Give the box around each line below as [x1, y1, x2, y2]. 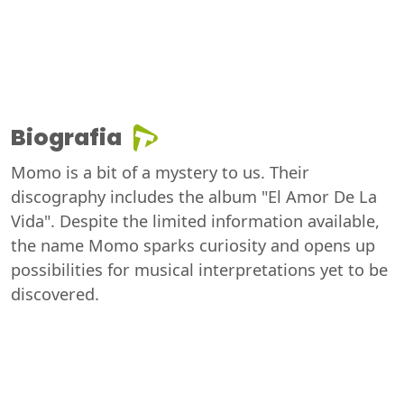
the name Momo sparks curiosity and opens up [11, 234, 375, 257]
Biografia [11, 122, 122, 154]
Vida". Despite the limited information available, [11, 210, 380, 233]
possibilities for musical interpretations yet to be [11, 259, 388, 281]
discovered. [11, 283, 99, 306]
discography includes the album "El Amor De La [11, 186, 377, 208]
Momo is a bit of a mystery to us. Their [11, 161, 309, 184]
